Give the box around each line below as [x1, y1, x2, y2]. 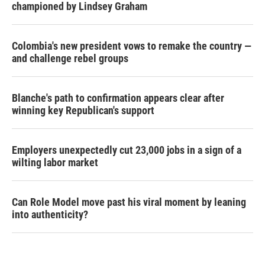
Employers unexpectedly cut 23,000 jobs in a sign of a [12, 144, 241, 156]
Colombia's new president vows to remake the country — [12, 40, 251, 52]
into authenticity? [12, 208, 88, 221]
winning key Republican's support [12, 104, 154, 117]
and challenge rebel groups [12, 52, 128, 64]
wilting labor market [12, 156, 98, 169]
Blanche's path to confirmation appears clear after [12, 92, 224, 104]
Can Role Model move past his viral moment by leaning [12, 196, 246, 208]
